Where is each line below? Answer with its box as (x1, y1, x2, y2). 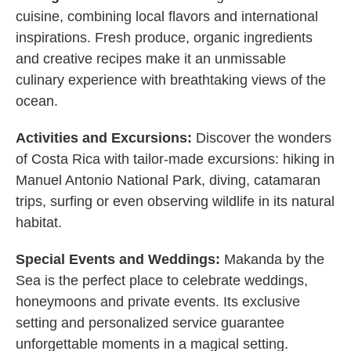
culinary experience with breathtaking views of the (16, 72, 326, 89)
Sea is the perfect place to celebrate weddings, (16, 273, 308, 289)
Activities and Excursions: (16, 130, 196, 147)
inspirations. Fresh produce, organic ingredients (16, 30, 313, 46)
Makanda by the (224, 251, 324, 268)
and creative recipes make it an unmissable (16, 51, 286, 67)
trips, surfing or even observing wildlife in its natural (16, 194, 335, 210)
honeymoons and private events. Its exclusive (16, 294, 300, 310)
